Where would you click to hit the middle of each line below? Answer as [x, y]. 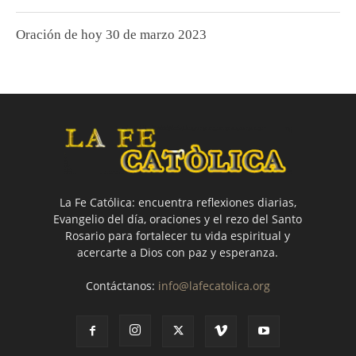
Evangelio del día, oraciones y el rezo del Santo [178, 219]
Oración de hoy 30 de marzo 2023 [111, 34]
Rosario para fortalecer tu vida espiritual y [178, 236]
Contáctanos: [122, 286]
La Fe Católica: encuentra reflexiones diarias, [178, 203]
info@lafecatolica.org [214, 286]
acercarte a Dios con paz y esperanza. [178, 253]
